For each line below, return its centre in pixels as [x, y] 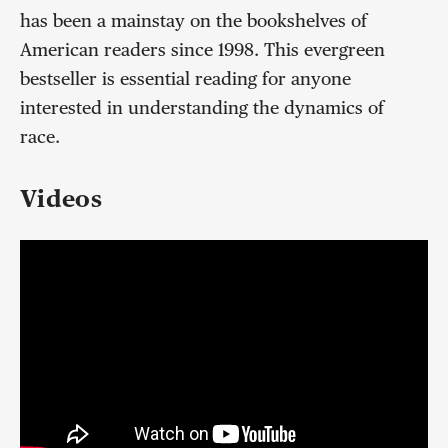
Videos [61, 200]
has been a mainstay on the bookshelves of [193, 22]
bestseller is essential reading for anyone [185, 80]
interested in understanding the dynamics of [202, 109]
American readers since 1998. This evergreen [202, 51]
